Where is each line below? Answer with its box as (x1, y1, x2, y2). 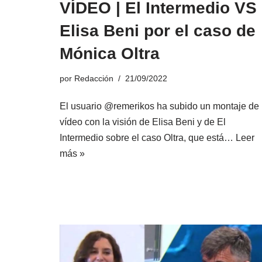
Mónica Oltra (60, 44, 160, 63)
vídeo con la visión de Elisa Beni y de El (60, 117, 226, 127)
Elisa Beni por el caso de (60, 22, 256, 40)
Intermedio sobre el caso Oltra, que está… (60, 133, 236, 143)
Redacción (74, 74, 113, 84)
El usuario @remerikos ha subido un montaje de (60, 101, 259, 112)
